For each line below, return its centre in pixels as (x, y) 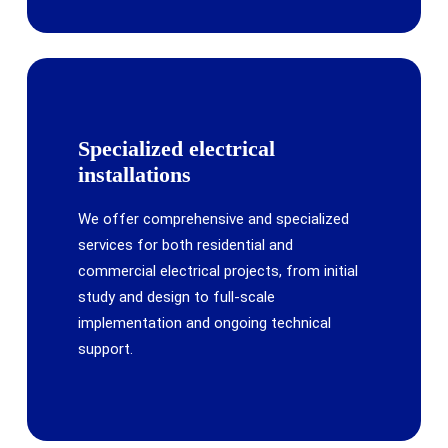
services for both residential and (186, 245)
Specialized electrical (177, 149)
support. (106, 349)
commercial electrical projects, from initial (218, 271)
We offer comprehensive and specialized (214, 219)
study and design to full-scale (177, 297)
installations (135, 175)
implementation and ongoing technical (205, 323)
